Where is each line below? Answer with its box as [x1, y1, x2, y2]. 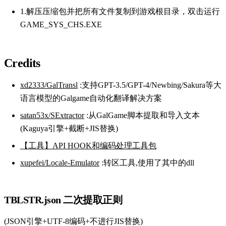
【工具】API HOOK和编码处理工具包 [20, 141, 156, 150]
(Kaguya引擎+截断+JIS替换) [20, 124, 118, 133]
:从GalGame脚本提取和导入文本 [84, 110, 200, 120]
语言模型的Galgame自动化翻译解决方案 [20, 93, 162, 102]
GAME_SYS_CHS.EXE [20, 20, 102, 29]
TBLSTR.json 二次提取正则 [4, 194, 122, 205]
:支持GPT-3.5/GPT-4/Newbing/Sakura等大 [78, 80, 221, 89]
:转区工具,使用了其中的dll [99, 158, 194, 167]
